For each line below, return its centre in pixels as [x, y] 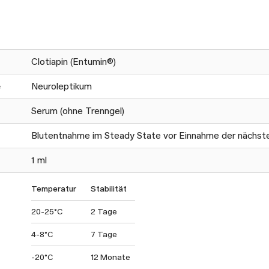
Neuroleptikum [62, 86]
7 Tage [104, 234]
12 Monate [110, 257]
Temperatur [54, 189]
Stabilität [109, 189]
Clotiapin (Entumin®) [74, 62]
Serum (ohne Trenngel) [78, 111]
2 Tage [104, 212]
